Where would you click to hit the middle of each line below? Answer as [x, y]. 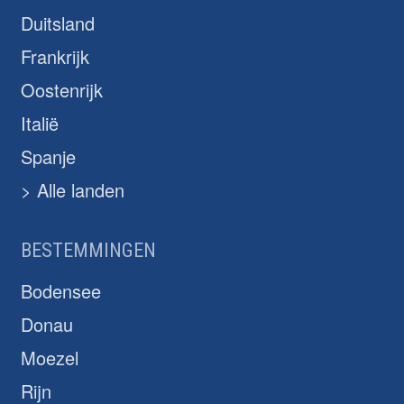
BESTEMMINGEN [88, 251]
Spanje [48, 157]
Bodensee [61, 291]
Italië [40, 124]
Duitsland [58, 23]
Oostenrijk [62, 90]
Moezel [50, 358]
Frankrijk [55, 57]
